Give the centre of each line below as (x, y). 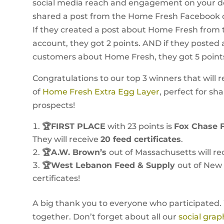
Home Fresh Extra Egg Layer (101, 91)
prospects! (53, 105)
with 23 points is (139, 126)
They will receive (66, 139)
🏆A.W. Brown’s (75, 152)
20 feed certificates (140, 139)
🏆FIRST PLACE (73, 126)
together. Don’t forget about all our (105, 216)
